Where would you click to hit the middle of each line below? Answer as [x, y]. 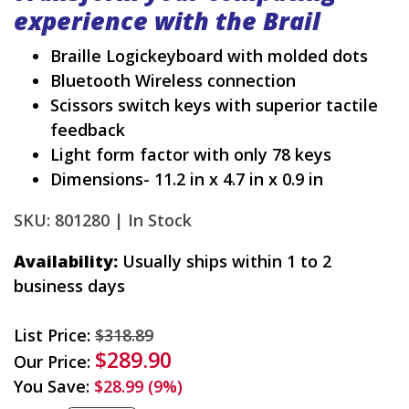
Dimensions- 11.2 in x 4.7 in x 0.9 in [187, 178]
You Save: [54, 386]
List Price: [54, 335]
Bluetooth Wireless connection [173, 80]
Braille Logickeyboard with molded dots [209, 55]
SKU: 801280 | [68, 220]
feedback [88, 129]
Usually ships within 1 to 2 [225, 261]
